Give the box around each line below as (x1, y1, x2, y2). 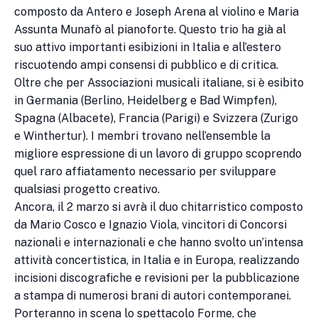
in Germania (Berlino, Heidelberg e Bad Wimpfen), (14, 94, 277, 108)
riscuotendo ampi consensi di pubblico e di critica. (14, 58, 278, 72)
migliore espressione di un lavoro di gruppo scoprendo (14, 147, 302, 161)
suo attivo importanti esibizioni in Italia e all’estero (14, 40, 281, 55)
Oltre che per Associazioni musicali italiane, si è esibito (14, 76, 304, 90)
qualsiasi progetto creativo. (14, 182, 160, 197)
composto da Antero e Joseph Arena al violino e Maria (14, 5, 299, 19)
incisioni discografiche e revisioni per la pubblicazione (14, 271, 300, 285)
